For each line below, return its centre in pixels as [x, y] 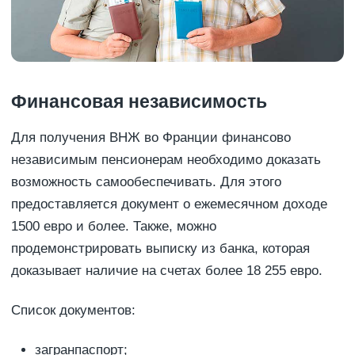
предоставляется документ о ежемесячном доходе [169, 204]
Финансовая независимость [139, 101]
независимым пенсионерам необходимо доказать [166, 159]
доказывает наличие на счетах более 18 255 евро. [167, 270]
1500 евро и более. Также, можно [114, 226]
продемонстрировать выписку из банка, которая [160, 248]
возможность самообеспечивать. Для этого [146, 181]
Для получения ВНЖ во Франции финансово [151, 137]
